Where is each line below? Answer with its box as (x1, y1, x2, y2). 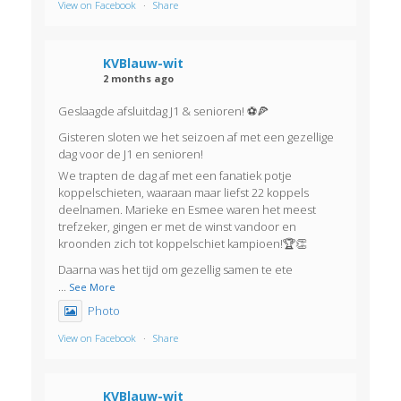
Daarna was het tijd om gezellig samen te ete (58, 260, 293, 277)
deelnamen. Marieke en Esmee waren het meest (58, 200, 316, 218)
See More (69, 279, 115, 294)
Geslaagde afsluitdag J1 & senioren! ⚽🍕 (58, 102, 269, 119)
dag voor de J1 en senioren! (58, 145, 203, 162)
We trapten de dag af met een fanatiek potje (58, 166, 292, 183)
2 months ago (103, 71, 174, 85)
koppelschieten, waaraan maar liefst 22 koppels (58, 183, 309, 200)
